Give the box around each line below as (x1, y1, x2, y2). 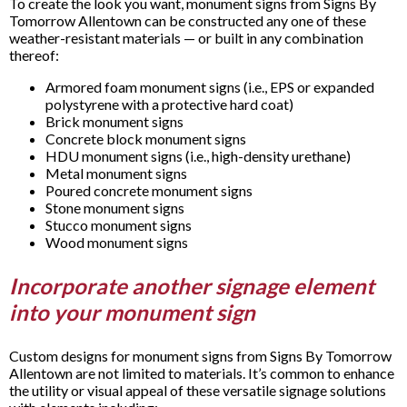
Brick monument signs (45, 112, 184, 130)
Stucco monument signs (45, 215, 192, 233)
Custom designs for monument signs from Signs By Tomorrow (9, 346, 392, 364)
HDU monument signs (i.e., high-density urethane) (45, 146, 351, 164)
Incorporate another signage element (9, 272, 374, 299)
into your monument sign (9, 298, 255, 325)
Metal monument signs (45, 164, 187, 182)
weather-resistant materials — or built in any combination (9, 28, 363, 46)
